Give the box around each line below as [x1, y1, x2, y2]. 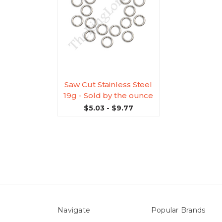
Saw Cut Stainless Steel [64, 79, 153, 89]
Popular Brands [151, 206, 206, 215]
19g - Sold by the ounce [63, 90, 154, 100]
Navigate [57, 206, 90, 215]
